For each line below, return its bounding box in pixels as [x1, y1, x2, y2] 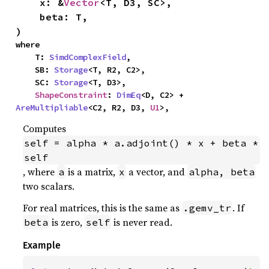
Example [23, 239, 61, 251]
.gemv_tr [183, 201, 232, 214]
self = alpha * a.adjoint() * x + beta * [24, 136, 259, 149]
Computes [23, 121, 67, 135]
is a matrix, [65, 165, 118, 178]
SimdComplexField [49, 51, 127, 62]
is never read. [111, 215, 173, 229]
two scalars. [23, 179, 75, 193]
